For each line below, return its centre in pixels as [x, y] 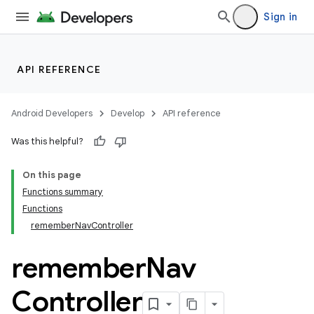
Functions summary [63, 192]
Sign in [280, 17]
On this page [52, 175]
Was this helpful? [47, 141]
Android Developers [52, 113]
